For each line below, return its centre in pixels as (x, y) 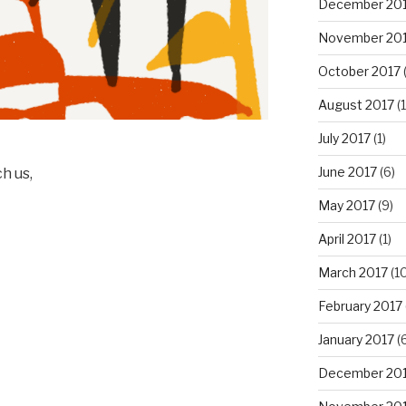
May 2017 (346, 205)
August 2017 (356, 104)
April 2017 (347, 238)
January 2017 (356, 339)
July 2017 (344, 138)
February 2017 (360, 305)
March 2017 (353, 272)
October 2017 (359, 71)
